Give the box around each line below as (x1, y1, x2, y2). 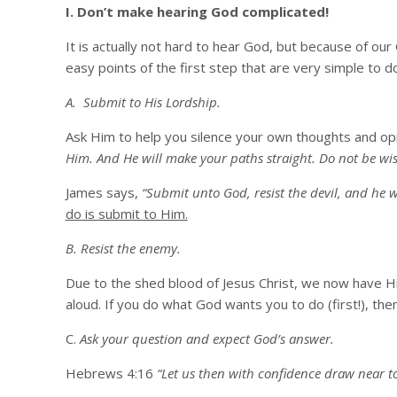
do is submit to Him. (65, 205, 188, 222)
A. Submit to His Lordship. (65, 93, 221, 111)
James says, (65, 183, 142, 201)
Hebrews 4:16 (65, 364, 157, 382)
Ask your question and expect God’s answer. (79, 330, 334, 347)
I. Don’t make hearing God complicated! (65, 3, 329, 20)
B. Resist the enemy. (65, 239, 181, 257)
